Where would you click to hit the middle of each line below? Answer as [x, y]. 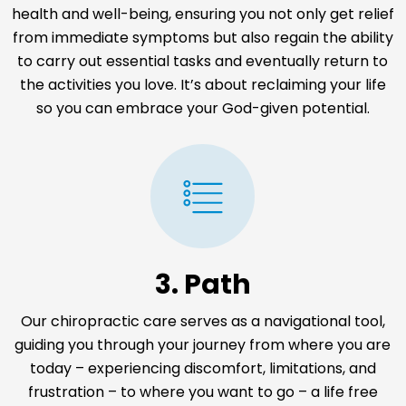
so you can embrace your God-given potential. [203, 108]
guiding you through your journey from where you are [203, 345]
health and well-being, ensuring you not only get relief [203, 14]
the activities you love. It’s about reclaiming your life [203, 84]
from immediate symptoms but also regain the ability [203, 37]
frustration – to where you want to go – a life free [203, 392]
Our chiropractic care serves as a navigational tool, [203, 322]
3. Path [203, 285]
